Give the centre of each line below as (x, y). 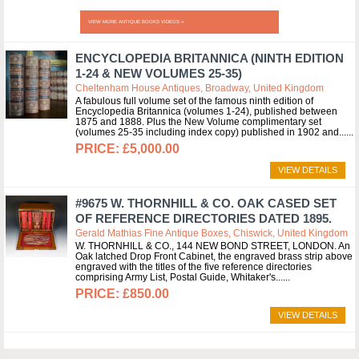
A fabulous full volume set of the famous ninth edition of (194, 101)
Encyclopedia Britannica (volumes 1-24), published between (206, 111)
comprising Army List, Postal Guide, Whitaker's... (179, 277)
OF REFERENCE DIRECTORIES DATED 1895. (204, 218)
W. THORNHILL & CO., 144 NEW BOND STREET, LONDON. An (213, 246)
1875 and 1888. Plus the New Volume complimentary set (198, 122)
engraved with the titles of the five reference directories (194, 267)
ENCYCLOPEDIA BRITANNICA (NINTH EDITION (210, 58)
